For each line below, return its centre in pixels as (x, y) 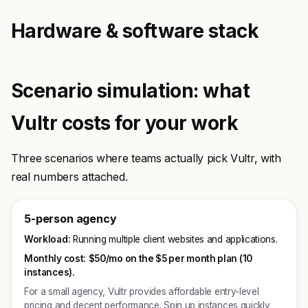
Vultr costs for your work (125, 123)
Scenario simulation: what (131, 91)
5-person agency (70, 219)
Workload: (47, 239)
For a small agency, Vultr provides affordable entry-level (142, 291)
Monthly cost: (55, 258)
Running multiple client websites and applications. (174, 239)
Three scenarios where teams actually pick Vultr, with (146, 158)
